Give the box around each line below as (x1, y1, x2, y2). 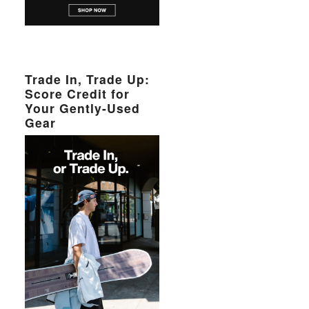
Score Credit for (25, 85, 130, 102)
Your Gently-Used (25, 99, 141, 117)
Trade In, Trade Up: (25, 70, 150, 88)
